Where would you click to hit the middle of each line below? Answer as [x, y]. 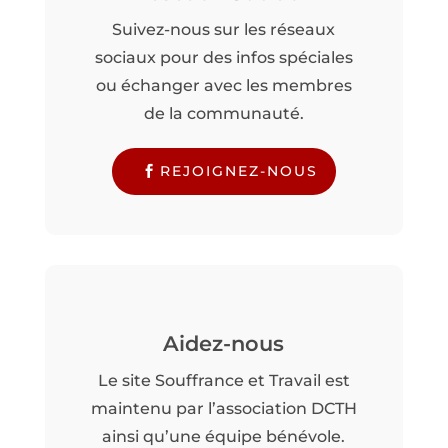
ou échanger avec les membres [223, 85]
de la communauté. [223, 113]
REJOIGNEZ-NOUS [239, 171]
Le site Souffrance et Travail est [223, 381]
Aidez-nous [224, 344]
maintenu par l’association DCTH [223, 409]
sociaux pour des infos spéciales [223, 57]
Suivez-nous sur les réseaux [224, 29]
